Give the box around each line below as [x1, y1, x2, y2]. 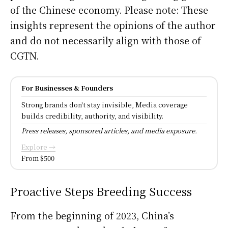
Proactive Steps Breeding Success [10, 183, 192, 199]
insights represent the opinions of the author [10, 18, 216, 32]
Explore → [21, 141, 55, 152]
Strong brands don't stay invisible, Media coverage [21, 99, 188, 109]
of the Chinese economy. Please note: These [10, 3, 208, 16]
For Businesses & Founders [21, 82, 113, 93]
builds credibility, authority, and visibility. [21, 110, 163, 121]
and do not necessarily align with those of [10, 33, 201, 47]
